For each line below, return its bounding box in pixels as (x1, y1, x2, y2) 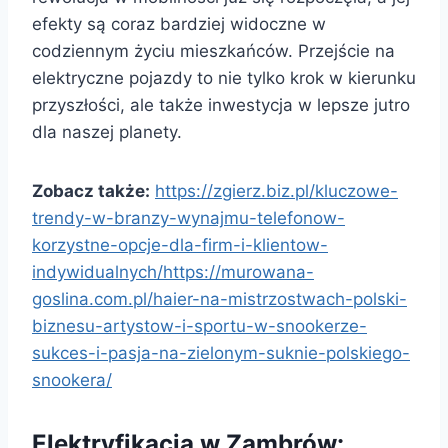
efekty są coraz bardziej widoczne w (32, 14, 326, 34)
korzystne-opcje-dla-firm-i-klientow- (32, 235, 328, 255)
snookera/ (32, 370, 112, 390)
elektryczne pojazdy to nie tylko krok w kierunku (32, 68, 416, 88)
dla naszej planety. (32, 122, 182, 142)
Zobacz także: (32, 181, 150, 201)
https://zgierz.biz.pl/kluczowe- (155, 181, 398, 201)
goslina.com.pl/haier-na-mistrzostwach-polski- (32, 289, 407, 309)
